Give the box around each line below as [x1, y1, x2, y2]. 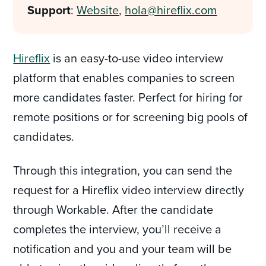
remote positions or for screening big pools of [13, 108, 248, 125]
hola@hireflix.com [125, 1, 217, 18]
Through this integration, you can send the [13, 161, 233, 179]
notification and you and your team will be [13, 240, 232, 257]
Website [77, 1, 119, 18]
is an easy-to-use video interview [50, 49, 224, 66]
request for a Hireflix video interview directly [13, 181, 245, 198]
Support [27, 1, 71, 18]
